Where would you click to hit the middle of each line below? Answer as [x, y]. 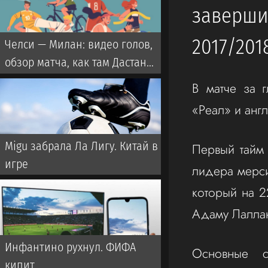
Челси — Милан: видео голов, [79, 45]
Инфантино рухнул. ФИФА [70, 247]
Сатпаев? [28, 80]
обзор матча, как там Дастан [76, 63]
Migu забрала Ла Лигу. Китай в [81, 146]
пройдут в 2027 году [55, 15]
